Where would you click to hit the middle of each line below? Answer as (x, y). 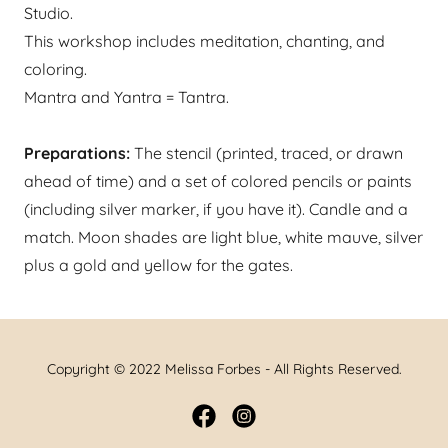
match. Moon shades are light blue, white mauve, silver (223, 237)
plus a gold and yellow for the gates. (158, 265)
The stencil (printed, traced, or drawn (266, 153)
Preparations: (77, 153)
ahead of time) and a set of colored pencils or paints (218, 181)
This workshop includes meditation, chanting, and (204, 41)
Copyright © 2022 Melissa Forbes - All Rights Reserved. (224, 369)
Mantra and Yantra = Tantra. (128, 97)
